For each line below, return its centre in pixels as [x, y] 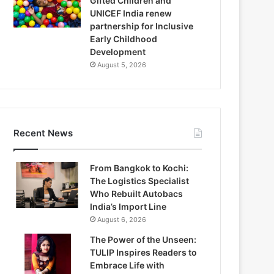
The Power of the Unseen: [143, 239]
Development [118, 51]
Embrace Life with [128, 265]
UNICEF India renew [131, 13]
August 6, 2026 [122, 219]
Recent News [43, 133]
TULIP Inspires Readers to [144, 252]
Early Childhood [124, 39]
